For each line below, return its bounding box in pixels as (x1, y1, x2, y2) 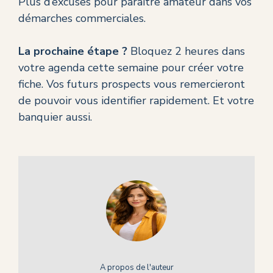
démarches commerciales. (18, 11, 146, 26)
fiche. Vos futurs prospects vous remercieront (18, 77, 245, 92)
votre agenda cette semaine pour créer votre (18, 60, 244, 76)
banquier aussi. (18, 110, 92, 125)
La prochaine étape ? (18, 44, 127, 59)
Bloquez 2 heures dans (127, 44, 245, 59)
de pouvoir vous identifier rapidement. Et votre (18, 93, 254, 108)
